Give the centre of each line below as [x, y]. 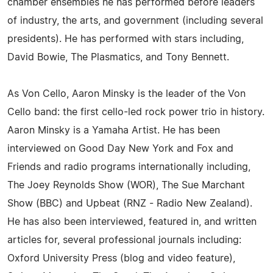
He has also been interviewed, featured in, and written [132, 222]
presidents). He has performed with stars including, [126, 39]
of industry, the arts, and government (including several [135, 21]
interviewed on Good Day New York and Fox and [120, 149]
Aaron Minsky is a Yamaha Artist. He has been [114, 130]
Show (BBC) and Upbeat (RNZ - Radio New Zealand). [130, 204]
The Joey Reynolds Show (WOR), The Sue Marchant [126, 185]
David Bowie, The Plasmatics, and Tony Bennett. [118, 57]
